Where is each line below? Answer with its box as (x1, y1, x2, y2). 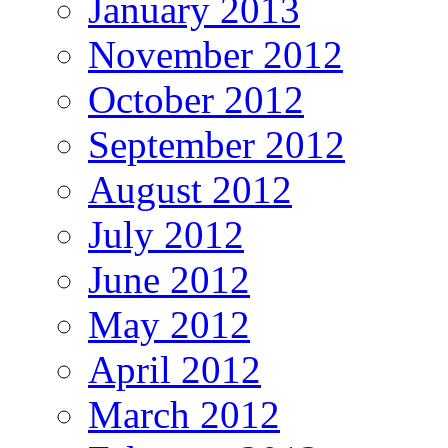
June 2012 (88, 257, 250, 301)
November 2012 (88, 32, 343, 76)
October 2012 (88, 77, 304, 121)
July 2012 (88, 212, 244, 256)
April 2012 (88, 347, 261, 391)
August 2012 (88, 167, 292, 211)
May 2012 (88, 302, 250, 346)
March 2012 (88, 392, 280, 436)
